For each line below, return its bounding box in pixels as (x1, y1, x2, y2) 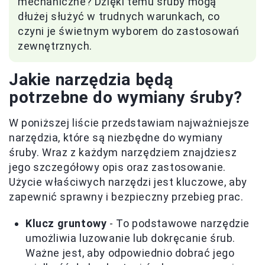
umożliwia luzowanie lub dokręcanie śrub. (25, 231, 236, 244)
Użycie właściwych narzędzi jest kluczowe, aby (9, 175, 248, 188)
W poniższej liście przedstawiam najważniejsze (9, 116, 250, 129)
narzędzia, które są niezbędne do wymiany (9, 131, 224, 144)
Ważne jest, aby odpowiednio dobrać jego (25, 246, 235, 259)
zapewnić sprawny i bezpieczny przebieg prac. (9, 190, 244, 203)
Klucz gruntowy (25, 216, 107, 230)
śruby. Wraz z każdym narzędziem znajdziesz (9, 146, 237, 159)
